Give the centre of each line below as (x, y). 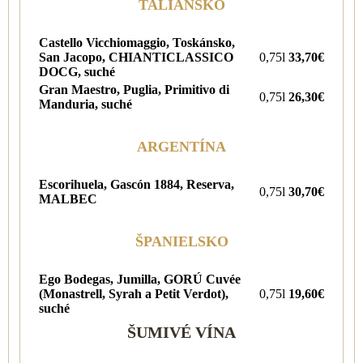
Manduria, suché (85, 104)
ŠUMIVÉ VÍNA (181, 332)
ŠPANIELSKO (181, 241)
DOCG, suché (77, 71)
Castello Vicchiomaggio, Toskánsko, (137, 42)
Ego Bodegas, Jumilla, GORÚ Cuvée (140, 279)
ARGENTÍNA (181, 146)
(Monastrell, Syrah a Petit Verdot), (134, 293)
